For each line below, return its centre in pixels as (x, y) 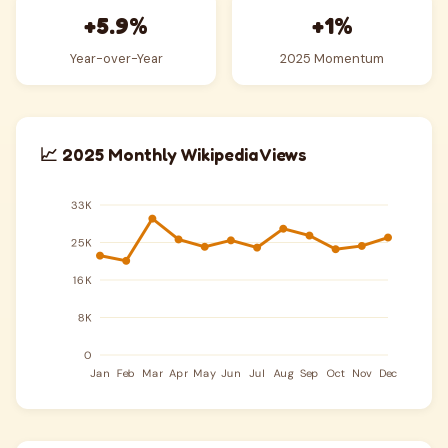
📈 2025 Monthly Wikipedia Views (173, 154)
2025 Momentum (332, 58)
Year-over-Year (116, 58)
